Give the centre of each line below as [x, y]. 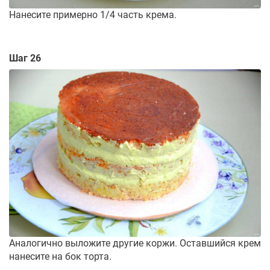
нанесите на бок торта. [60, 257]
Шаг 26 [25, 58]
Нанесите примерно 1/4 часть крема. [93, 14]
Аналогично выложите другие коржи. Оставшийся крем [135, 243]
